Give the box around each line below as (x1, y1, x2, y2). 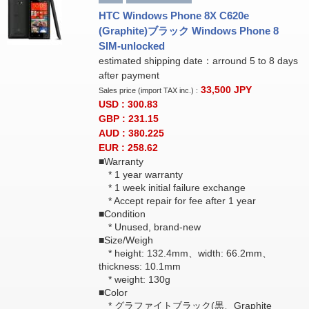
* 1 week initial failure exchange (98, 182, 246, 193)
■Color (98, 287, 128, 298)
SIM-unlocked (98, 40, 165, 52)
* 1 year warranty (98, 169, 183, 180)
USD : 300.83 (98, 99, 158, 110)
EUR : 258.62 (98, 142, 158, 153)
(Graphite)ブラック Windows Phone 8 (98, 25, 279, 37)
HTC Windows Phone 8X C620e (98, 10, 249, 21)
